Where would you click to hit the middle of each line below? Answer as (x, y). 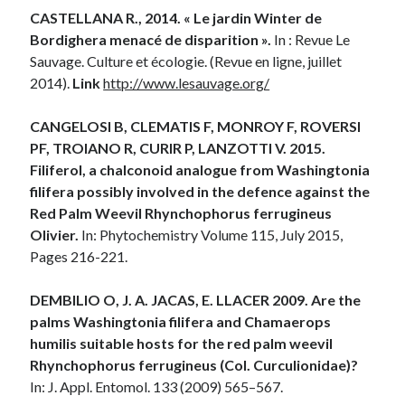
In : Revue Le (311, 39)
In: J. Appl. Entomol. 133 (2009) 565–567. (157, 386)
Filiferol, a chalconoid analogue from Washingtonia (200, 169)
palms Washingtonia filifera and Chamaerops (181, 321)
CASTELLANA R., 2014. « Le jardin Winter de (176, 17)
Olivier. (56, 234)
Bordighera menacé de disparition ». (151, 39)
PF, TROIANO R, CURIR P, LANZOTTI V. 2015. (178, 147)
